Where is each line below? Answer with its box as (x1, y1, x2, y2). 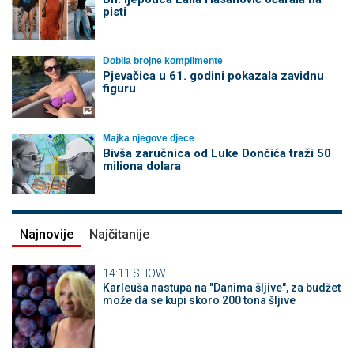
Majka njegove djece (102, 132, 194, 144)
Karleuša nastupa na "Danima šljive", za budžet (102, 281, 341, 294)
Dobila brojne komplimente (102, 55, 223, 67)
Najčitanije (89, 227, 149, 242)
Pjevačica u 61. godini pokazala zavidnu (102, 69, 324, 84)
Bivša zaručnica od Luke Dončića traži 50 (102, 145, 331, 160)
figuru (102, 81, 136, 96)
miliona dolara (102, 158, 181, 173)
